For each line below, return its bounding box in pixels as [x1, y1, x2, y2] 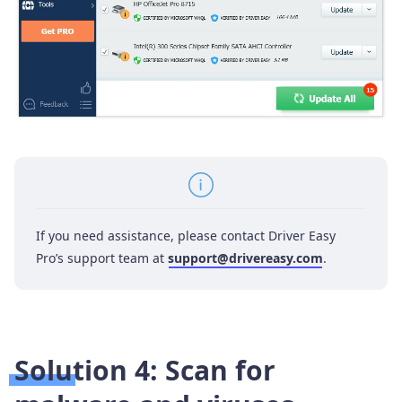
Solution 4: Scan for [14, 351, 275, 389]
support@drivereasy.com [168, 249, 323, 267]
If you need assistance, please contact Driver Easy [36, 226, 336, 244]
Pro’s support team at [36, 249, 168, 267]
